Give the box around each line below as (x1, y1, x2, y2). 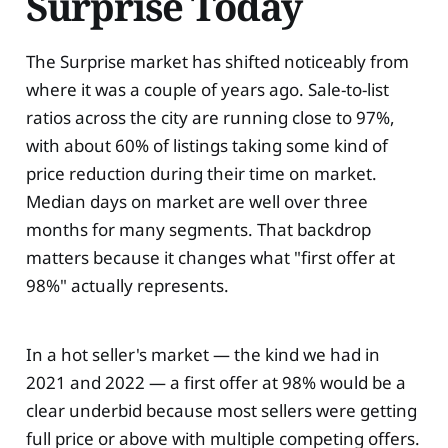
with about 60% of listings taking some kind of (25, 134, 388, 158)
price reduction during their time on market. (25, 162, 377, 186)
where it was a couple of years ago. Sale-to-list (25, 78, 389, 102)
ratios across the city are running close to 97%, (25, 106, 395, 130)
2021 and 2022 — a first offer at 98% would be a (25, 371, 406, 395)
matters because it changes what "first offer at (25, 246, 395, 270)
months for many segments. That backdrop (25, 218, 371, 242)
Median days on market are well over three (25, 190, 368, 214)
